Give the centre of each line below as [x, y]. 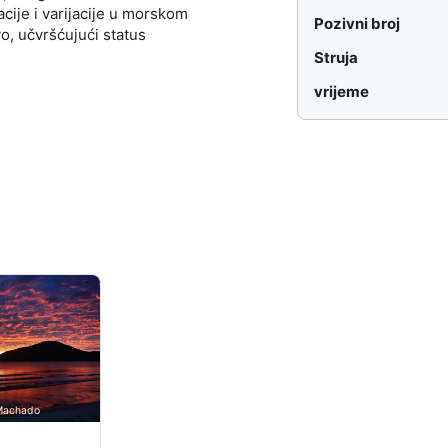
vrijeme [342, 92]
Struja [336, 58]
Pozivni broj [357, 24]
